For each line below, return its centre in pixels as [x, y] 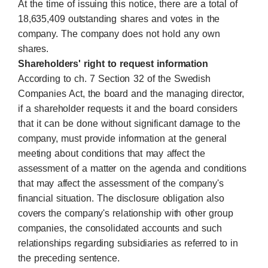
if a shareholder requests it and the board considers [128, 109]
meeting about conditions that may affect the [112, 153]
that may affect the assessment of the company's [121, 183]
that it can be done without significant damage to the [129, 124]
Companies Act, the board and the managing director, [131, 94]
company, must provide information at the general [122, 138]
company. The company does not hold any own [119, 34]
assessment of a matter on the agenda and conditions [132, 168]
